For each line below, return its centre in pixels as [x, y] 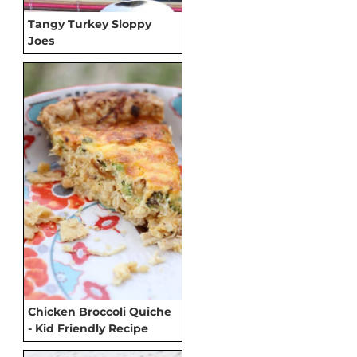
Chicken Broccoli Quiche [100, 311]
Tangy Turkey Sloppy [90, 24]
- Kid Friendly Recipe [88, 328]
